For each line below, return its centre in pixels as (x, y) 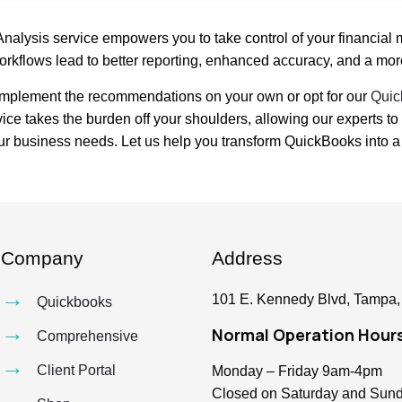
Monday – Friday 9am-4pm (297, 371)
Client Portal (77, 370)
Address (247, 258)
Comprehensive (88, 336)
